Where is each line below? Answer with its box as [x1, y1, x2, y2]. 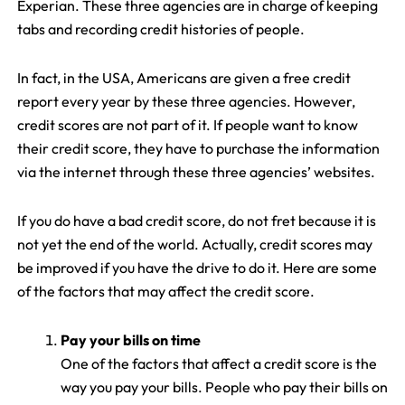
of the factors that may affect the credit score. [16, 282, 315, 301]
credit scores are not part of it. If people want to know [16, 116, 358, 135]
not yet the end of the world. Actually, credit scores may [16, 235, 372, 254]
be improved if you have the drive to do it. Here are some [16, 259, 377, 278]
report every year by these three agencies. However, [16, 92, 355, 111]
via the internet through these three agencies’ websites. [16, 163, 375, 182]
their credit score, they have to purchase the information [16, 139, 380, 158]
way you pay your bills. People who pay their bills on [60, 378, 388, 397]
